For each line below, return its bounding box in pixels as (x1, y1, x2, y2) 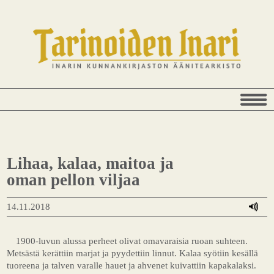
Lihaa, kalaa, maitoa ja (7, 154, 174, 173)
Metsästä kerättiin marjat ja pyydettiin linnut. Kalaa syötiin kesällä (7, 248, 259, 259)
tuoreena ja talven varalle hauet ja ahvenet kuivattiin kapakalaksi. (7, 260, 257, 271)
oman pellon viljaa (7, 171, 141, 190)
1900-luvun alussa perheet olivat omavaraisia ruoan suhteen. (16, 235, 248, 246)
